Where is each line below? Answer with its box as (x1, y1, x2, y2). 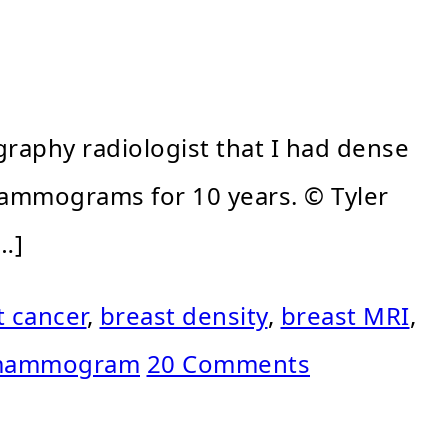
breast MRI (280, 299, 410, 333)
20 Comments (146, 347, 310, 381)
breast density (99, 299, 268, 333)
